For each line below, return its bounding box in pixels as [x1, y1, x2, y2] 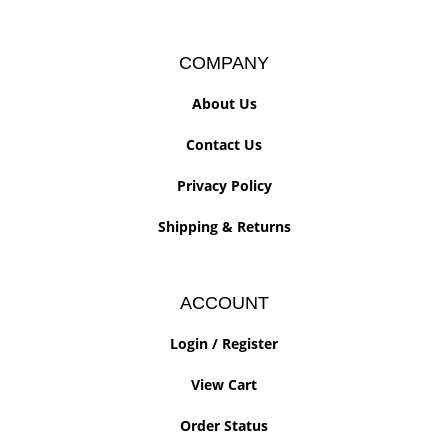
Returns [236, 217, 291, 236]
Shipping [157, 217, 218, 236]
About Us [191, 94, 257, 113]
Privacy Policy [176, 176, 272, 195]
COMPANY [179, 53, 269, 73]
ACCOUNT [179, 293, 269, 313]
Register [222, 334, 278, 353]
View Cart [191, 375, 257, 394]
